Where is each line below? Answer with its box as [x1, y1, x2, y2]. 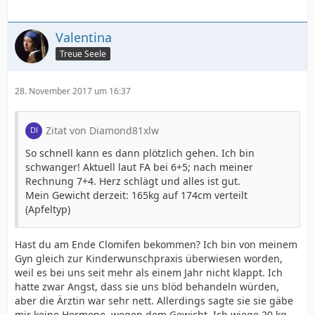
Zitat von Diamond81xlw [46, 123, 159, 137]
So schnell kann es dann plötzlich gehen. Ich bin [25, 146, 255, 160]
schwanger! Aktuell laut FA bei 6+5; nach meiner [25, 160, 253, 174]
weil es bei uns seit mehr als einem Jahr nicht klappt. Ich [15, 265, 283, 279]
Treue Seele [60, 47, 106, 60]
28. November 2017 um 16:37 [15, 84, 131, 97]
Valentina [56, 28, 112, 46]
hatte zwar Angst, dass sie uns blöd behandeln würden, [15, 279, 279, 293]
